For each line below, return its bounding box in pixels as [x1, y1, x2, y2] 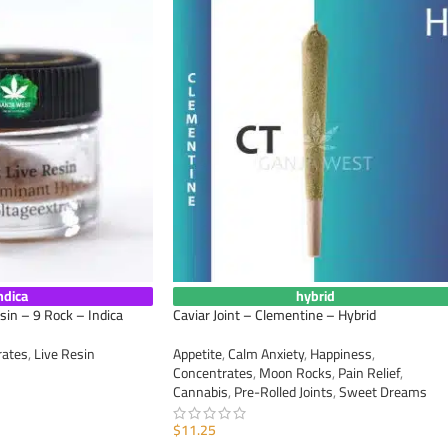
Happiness [310, 341, 372, 368]
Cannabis [173, 379, 228, 406]
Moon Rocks [259, 360, 332, 387]
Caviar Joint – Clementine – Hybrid [173, 302, 376, 329]
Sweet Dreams [339, 379, 427, 406]
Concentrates [173, 360, 253, 387]
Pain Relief [338, 360, 400, 387]
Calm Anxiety [228, 341, 304, 368]
